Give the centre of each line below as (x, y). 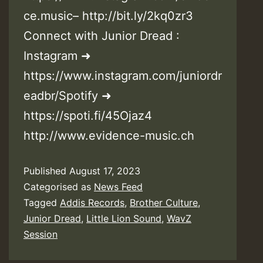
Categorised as (59, 187)
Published (46, 171)
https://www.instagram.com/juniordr (123, 76)
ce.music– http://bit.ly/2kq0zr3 (108, 16)
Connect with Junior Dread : (102, 36)
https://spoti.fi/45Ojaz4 (88, 116)
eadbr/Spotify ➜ (68, 96)
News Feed (118, 187)
